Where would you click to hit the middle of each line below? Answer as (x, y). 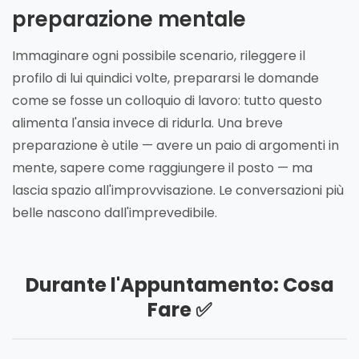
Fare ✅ (179, 309)
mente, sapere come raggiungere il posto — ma (162, 167)
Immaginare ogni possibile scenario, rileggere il (159, 55)
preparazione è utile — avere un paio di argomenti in (175, 145)
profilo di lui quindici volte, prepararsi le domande (165, 78)
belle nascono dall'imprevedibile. (115, 212)
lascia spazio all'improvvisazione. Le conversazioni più (178, 190)
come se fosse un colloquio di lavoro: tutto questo (167, 100)
